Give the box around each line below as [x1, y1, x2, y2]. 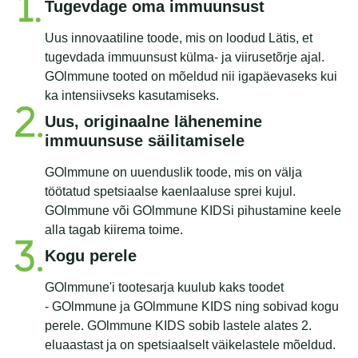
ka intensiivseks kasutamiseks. [45, 89, 219, 103]
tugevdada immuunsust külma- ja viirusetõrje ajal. [45, 50, 324, 65]
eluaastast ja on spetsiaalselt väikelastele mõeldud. [45, 338, 336, 352]
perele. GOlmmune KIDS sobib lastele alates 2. [45, 319, 312, 333]
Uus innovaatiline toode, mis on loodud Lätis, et [45, 31, 312, 46]
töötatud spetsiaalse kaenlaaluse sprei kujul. [45, 185, 296, 199]
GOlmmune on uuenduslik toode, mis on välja [45, 165, 302, 180]
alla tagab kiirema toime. [45, 223, 183, 237]
